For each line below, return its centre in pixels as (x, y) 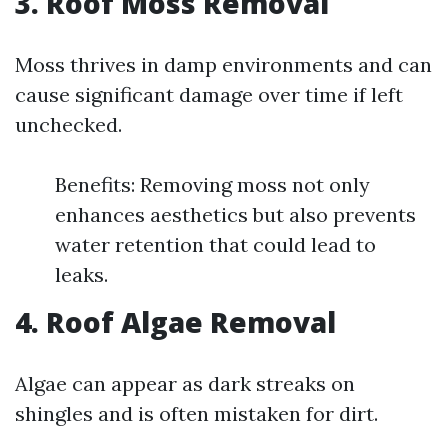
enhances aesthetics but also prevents (235, 214)
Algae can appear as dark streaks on (185, 383)
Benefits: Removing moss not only (212, 184)
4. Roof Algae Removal (175, 322)
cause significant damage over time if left (209, 94)
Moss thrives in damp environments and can (223, 64)
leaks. (81, 274)
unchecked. (68, 124)
